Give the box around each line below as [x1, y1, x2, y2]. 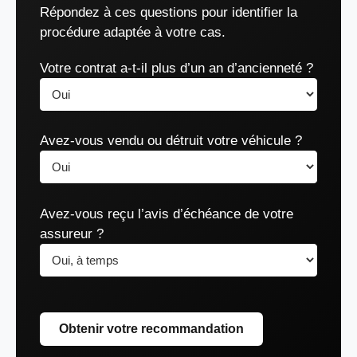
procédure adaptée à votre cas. [40, 24, 226, 40]
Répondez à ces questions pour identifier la [40, 4, 297, 20]
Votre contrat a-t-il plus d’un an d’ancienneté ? [40, 60, 313, 76]
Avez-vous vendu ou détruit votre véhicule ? [40, 133, 302, 148]
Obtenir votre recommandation [59, 322, 244, 335]
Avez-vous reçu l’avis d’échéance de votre [40, 206, 293, 222]
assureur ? [40, 226, 104, 241]
